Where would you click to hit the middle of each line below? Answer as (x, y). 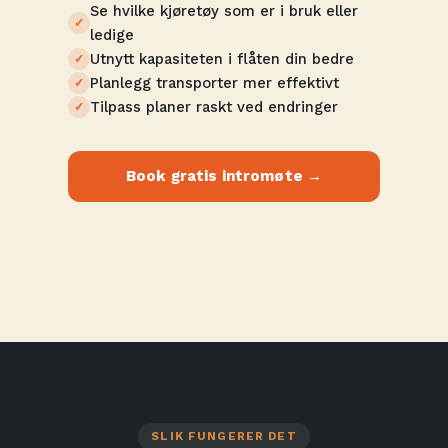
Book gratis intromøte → (224, 176)
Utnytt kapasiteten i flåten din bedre (222, 59)
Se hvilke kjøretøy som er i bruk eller (224, 11)
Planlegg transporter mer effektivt (214, 83)
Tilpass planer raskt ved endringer (214, 107)
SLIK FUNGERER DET (224, 436)
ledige (112, 35)
